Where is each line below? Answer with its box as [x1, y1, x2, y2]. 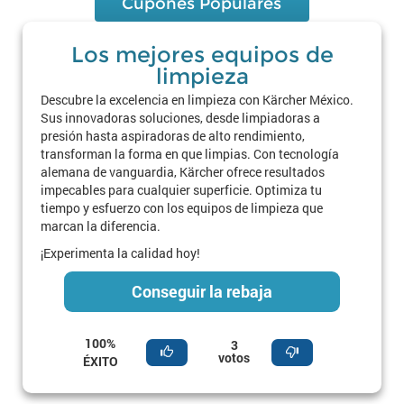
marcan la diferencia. [41, 217, 161, 234]
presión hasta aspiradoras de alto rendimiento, [41, 127, 305, 144]
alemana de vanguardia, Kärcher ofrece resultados [41, 163, 325, 180]
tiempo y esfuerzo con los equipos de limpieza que [41, 199, 323, 216]
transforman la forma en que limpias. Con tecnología [41, 145, 339, 162]
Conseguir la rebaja [132, 280, 272, 302]
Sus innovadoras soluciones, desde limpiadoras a [41, 109, 320, 126]
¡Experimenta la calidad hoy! [41, 244, 200, 262]
